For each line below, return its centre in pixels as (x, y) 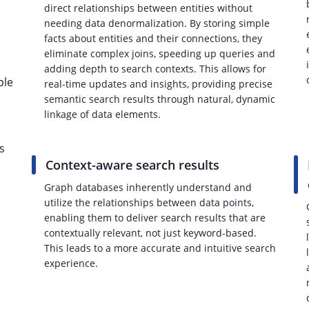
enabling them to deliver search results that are (155, 218)
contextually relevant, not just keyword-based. (150, 233)
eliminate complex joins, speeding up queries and (160, 53)
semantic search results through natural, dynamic (160, 99)
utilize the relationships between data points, (149, 202)
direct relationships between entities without (148, 8)
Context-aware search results (132, 165)
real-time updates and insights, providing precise (158, 84)
